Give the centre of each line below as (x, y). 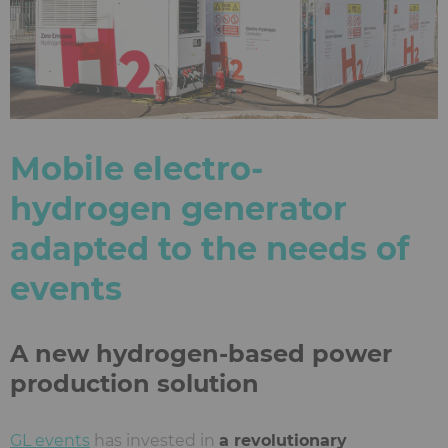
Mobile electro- (136, 168)
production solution (134, 383)
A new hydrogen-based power (201, 353)
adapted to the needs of (209, 248)
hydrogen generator (178, 208)
